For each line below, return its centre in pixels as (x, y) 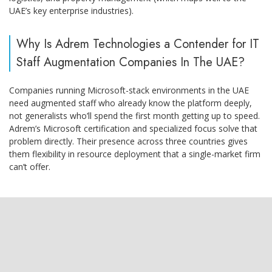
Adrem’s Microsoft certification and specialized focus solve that (133, 129)
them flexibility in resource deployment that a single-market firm (135, 154)
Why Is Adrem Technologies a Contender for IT (138, 44)
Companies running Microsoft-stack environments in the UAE (129, 90)
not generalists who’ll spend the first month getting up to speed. (134, 116)
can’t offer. (30, 167)
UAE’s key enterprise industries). (71, 11)
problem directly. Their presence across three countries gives (128, 141)
